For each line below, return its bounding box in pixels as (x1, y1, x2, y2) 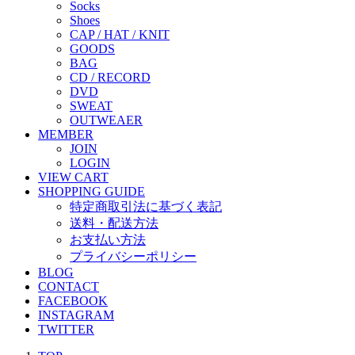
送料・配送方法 (70, 216, 158, 230)
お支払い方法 (70, 232, 146, 246)
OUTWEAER (70, 113, 143, 127)
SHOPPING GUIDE (38, 184, 145, 198)
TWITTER (38, 322, 94, 336)
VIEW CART (38, 170, 109, 184)
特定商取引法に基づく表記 (70, 199, 222, 213)
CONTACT (38, 279, 99, 293)
